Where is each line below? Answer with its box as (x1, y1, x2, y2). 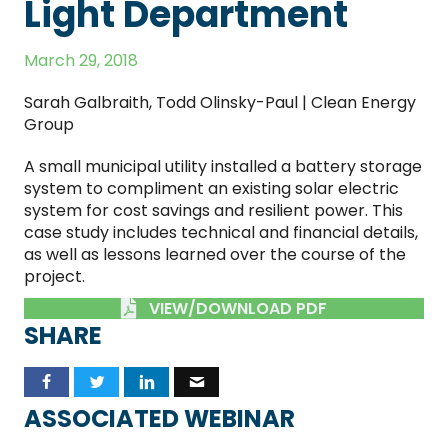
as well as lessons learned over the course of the (24, 243, 406, 267)
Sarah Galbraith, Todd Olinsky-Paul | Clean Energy (24, 91, 416, 115)
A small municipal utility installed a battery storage (24, 155, 422, 179)
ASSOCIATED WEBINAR (24, 401, 295, 435)
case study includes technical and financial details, (24, 221, 418, 245)
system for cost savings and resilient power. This (24, 199, 403, 223)
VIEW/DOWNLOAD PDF (149, 297, 327, 321)
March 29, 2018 (24, 49, 138, 73)
